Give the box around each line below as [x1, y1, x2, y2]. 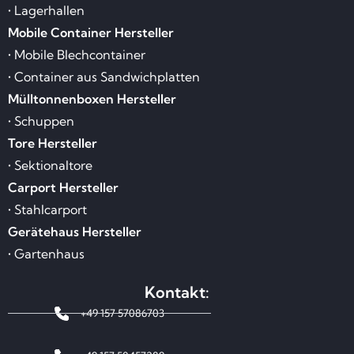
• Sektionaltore [8, 156, 92, 173]
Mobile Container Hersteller [8, 24, 174, 40]
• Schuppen [8, 112, 74, 129]
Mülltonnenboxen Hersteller [8, 90, 176, 107]
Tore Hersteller [8, 134, 97, 151]
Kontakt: [145, 281, 209, 302]
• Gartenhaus [8, 245, 85, 262]
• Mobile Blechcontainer [8, 46, 145, 62]
